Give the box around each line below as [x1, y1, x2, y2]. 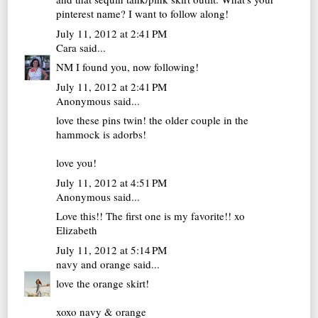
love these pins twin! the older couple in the [56, 113, 249, 128]
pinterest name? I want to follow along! [56, 6, 229, 21]
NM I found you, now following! [56, 60, 199, 75]
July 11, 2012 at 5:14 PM [56, 242, 168, 257]
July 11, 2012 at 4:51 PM [56, 175, 168, 190]
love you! [56, 155, 97, 170]
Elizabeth [56, 223, 98, 238]
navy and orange [56, 256, 131, 271]
